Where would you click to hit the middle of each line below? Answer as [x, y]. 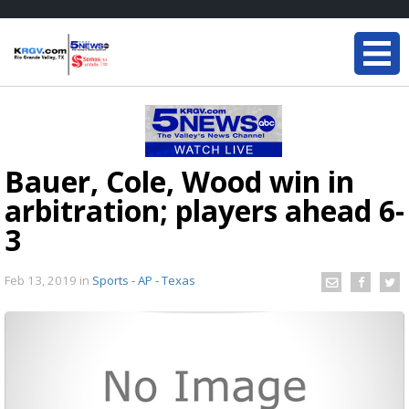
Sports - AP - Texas [144, 280]
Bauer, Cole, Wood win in [179, 181]
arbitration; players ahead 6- [204, 210]
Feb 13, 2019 [42, 280]
